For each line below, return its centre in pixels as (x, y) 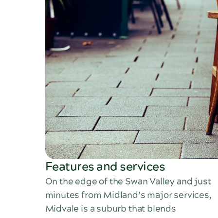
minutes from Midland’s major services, (128, 195)
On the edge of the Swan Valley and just (128, 182)
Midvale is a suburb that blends (110, 209)
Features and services (105, 167)
